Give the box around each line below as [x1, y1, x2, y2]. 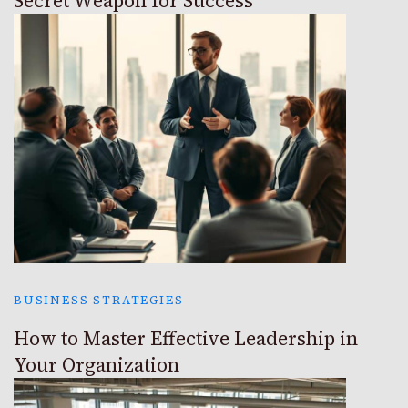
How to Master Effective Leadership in [14, 325, 358, 352]
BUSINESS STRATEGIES [14, 292, 184, 309]
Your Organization [14, 352, 179, 379]
